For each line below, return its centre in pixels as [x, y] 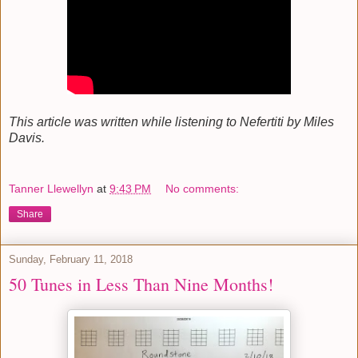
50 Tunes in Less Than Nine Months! [141, 284]
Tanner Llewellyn [51, 188]
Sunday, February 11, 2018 [71, 259]
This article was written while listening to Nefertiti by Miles [171, 122]
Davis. [27, 138]
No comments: [203, 188]
